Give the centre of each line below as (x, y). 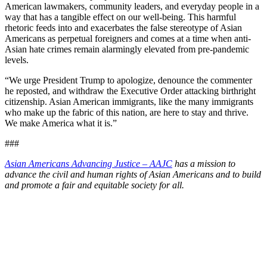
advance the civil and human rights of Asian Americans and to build (133, 174)
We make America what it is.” (61, 123)
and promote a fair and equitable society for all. (94, 185)
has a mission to (204, 163)
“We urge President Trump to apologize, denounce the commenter (128, 80)
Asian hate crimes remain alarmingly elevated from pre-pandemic (127, 49)
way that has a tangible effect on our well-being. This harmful (120, 17)
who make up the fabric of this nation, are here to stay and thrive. (127, 112)
